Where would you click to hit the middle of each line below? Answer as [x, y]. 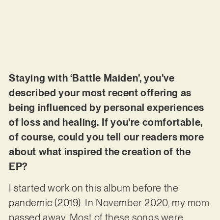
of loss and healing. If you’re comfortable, [106, 122]
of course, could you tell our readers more [106, 137]
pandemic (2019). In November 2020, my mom [109, 203]
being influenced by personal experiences [106, 107]
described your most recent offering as [100, 93]
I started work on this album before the [94, 188]
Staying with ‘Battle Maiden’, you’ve [92, 78]
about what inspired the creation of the [100, 151]
